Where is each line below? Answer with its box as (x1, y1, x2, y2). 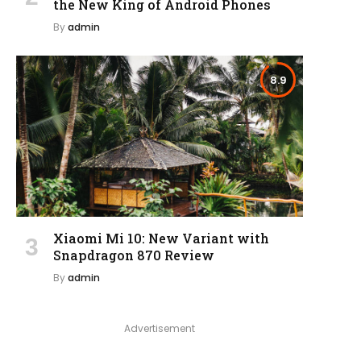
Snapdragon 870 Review (53, 246, 214, 263)
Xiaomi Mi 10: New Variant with (53, 229, 269, 247)
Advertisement (124, 321, 195, 335)
